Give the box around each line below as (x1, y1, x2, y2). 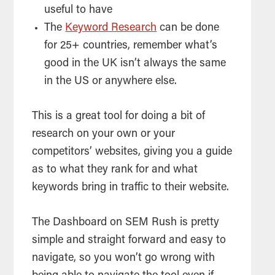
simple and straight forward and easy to (32, 235, 227, 247)
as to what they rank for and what (32, 165, 198, 176)
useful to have (44, 5, 113, 17)
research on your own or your (32, 129, 176, 141)
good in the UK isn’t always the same (44, 58, 227, 70)
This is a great (32, 111, 104, 123)
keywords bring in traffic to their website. (32, 182, 230, 194)
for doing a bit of (122, 111, 206, 123)
